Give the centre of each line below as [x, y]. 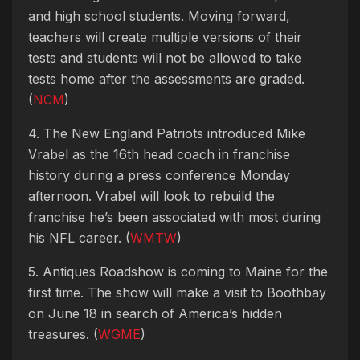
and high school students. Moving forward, [159, 16]
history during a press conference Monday [159, 175]
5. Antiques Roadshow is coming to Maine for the [178, 271]
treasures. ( [63, 334]
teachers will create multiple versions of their [165, 37]
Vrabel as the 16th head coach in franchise [159, 154]
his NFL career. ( [79, 237]
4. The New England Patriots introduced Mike [167, 133]
